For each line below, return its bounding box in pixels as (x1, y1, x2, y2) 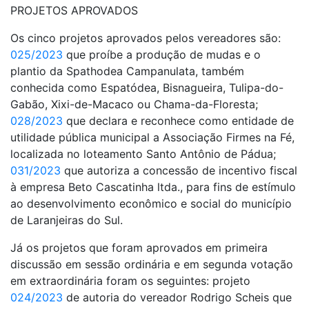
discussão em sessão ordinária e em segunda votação (10, 257, 293, 271)
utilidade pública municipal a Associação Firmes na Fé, (10, 130, 295, 144)
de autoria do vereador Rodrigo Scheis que (63, 290, 292, 304)
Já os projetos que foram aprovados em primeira (10, 240, 268, 255)
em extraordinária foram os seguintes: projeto (10, 273, 250, 288)
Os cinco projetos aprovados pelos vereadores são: (10, 30, 281, 45)
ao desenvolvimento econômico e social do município (10, 196, 292, 210)
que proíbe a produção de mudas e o (63, 47, 261, 61)
